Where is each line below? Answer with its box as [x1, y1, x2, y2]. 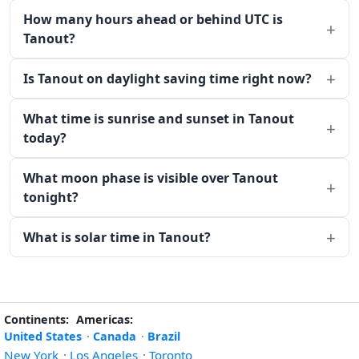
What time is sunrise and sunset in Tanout [23, 110, 294, 127]
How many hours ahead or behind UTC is [23, 10, 283, 28]
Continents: [4, 312, 69, 327]
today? [23, 129, 67, 147]
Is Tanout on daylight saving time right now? [23, 70, 312, 87]
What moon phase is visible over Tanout [23, 169, 278, 187]
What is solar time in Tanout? [23, 228, 211, 246]
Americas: [76, 312, 133, 327]
